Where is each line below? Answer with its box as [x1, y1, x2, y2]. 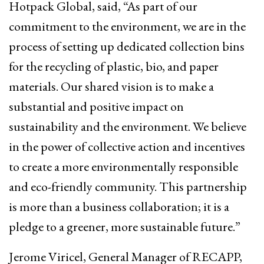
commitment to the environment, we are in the [9, 18, 246, 35]
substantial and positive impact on [9, 98, 184, 115]
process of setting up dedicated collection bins [9, 38, 245, 55]
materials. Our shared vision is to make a [9, 78, 214, 95]
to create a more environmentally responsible [9, 158, 238, 176]
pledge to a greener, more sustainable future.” [9, 218, 240, 236]
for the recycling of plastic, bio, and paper [9, 58, 219, 75]
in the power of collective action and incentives [9, 138, 245, 156]
